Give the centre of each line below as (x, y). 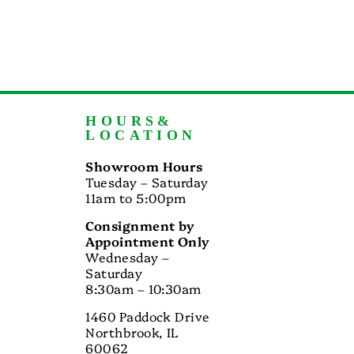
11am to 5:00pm (136, 198)
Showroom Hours (144, 166)
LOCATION (141, 136)
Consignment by (142, 226)
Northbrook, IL (132, 332)
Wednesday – (128, 257)
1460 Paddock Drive (148, 316)
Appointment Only (148, 241)
